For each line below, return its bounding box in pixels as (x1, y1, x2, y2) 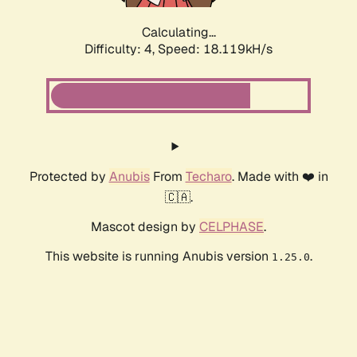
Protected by (29, 168, 109, 186)
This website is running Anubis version (45, 248, 272, 265)
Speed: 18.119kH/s (158, 41, 273, 58)
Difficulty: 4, (84, 41, 158, 58)
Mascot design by (91, 218, 199, 236)
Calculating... (141, 24, 216, 41)
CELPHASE (199, 218, 264, 236)
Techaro (185, 168, 232, 186)
